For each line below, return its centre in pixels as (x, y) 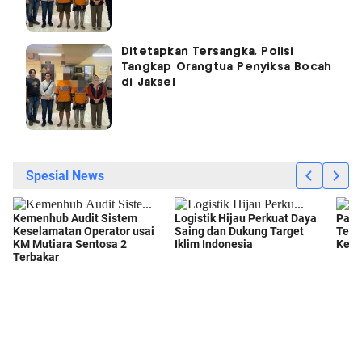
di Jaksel (148, 83)
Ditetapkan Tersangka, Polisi (208, 52)
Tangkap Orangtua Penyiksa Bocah (227, 67)
